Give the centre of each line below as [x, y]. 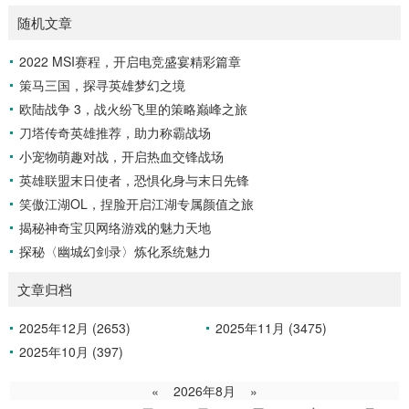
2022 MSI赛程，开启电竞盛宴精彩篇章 [130, 62]
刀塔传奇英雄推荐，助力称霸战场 [115, 133]
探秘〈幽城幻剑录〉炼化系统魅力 [115, 252]
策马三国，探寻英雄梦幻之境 [102, 85]
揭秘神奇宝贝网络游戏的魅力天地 [115, 228]
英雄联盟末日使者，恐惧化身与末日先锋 [134, 180]
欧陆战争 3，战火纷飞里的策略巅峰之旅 [133, 109]
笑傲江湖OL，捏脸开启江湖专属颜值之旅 [136, 204]
